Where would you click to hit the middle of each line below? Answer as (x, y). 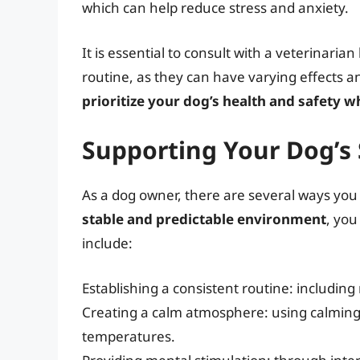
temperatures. (129, 336)
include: (107, 243)
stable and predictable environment (204, 219)
